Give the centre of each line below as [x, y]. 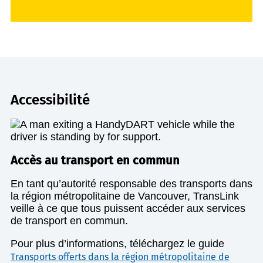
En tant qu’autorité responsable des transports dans [131, 184]
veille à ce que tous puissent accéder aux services [128, 209]
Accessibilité [50, 100]
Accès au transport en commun [95, 161]
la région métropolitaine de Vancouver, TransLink [125, 196]
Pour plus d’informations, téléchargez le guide [117, 244]
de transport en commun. [69, 221]
